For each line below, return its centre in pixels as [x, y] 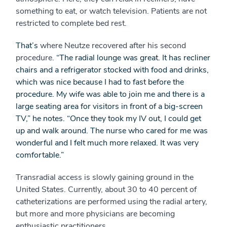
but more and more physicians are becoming [95, 214]
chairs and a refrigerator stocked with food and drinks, [112, 70]
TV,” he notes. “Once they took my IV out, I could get [108, 119]
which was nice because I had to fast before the [100, 82]
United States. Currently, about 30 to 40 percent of [106, 190]
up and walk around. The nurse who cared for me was [112, 131]
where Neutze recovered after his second [113, 46]
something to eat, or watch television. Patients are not [111, 11]
